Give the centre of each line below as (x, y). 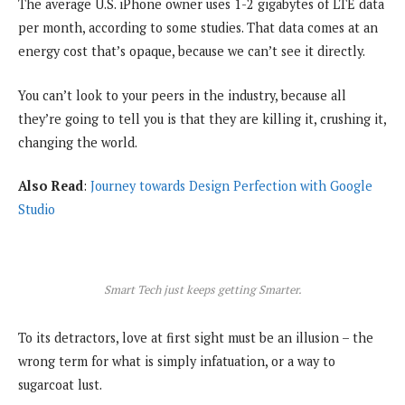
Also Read (51, 185)
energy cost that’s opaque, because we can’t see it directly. (192, 52)
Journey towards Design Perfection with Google (231, 185)
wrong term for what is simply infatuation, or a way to (177, 361)
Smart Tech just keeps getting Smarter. (202, 289)
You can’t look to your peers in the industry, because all (182, 95)
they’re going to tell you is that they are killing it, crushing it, (202, 118)
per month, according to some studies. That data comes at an (198, 28)
